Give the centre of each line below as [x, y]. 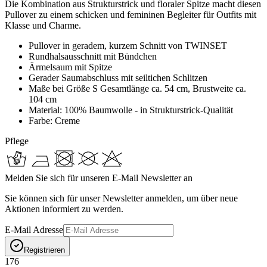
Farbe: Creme [54, 120]
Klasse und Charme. [43, 25]
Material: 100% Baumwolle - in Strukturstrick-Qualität [131, 110]
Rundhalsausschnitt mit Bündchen [93, 56]
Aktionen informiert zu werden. [64, 209]
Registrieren [44, 250]
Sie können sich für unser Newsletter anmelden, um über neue [121, 198]
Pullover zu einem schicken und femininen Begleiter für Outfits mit [131, 14]
